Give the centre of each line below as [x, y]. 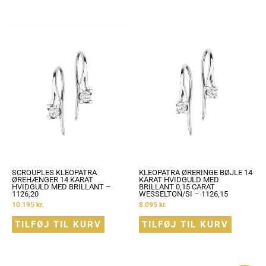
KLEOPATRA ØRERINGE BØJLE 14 [196, 173]
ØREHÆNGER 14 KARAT [53, 180]
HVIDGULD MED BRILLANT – [61, 187]
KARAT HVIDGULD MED [179, 180]
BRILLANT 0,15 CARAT [177, 187]
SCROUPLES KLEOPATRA [54, 173]
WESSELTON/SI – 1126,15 [183, 194]
